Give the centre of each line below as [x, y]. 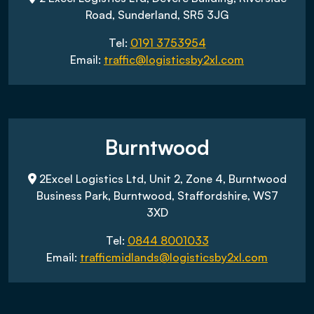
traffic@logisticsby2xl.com [174, 60]
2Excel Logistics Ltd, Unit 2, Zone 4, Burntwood [161, 179]
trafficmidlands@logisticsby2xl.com [174, 257]
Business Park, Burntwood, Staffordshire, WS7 [157, 196]
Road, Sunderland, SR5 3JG [157, 15]
